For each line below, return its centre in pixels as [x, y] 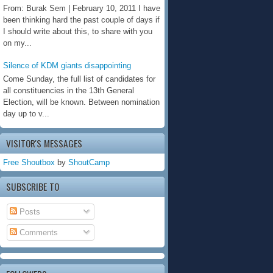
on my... [17, 43]
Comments [38, 232]
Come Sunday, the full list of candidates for [79, 79]
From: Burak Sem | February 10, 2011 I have [82, 9]
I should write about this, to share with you [78, 32]
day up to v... [26, 113]
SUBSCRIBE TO [33, 186]
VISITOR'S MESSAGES [44, 143]
